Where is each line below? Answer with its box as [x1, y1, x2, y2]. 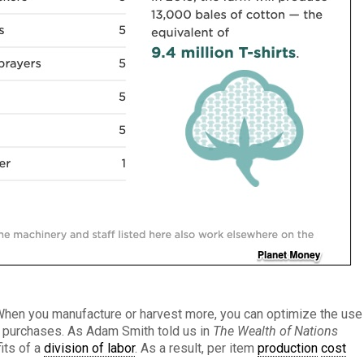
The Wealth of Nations [213, 323, 339, 339]
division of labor [44, 340, 136, 356]
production [258, 340, 318, 356]
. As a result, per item [135, 340, 258, 356]
